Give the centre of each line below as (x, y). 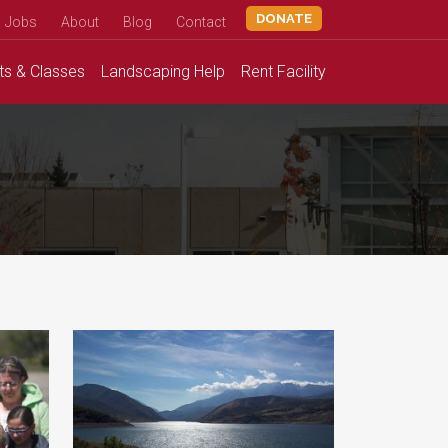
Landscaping (145, 71)
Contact (201, 22)
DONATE (284, 18)
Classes (57, 71)
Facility (299, 71)
